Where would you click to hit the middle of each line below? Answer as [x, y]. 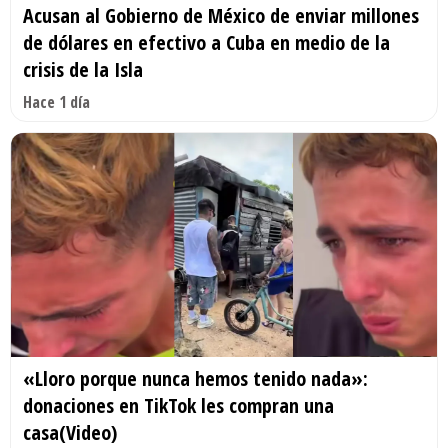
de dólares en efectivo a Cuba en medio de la [206, 43]
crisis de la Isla [83, 70]
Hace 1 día [56, 102]
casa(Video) [70, 432]
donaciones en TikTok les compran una [178, 405]
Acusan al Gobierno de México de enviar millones [221, 16]
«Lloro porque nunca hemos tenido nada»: [195, 378]
